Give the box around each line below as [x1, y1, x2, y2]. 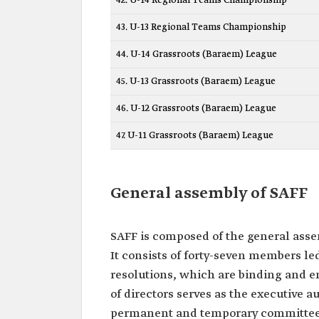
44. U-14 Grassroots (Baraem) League [116, 48, 277, 61]
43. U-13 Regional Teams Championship [116, 21, 286, 33]
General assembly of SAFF [110, 184, 308, 204]
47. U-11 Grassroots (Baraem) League [116, 130, 273, 142]
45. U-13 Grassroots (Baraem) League [116, 75, 276, 88]
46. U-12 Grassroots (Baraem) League [116, 103, 276, 115]
